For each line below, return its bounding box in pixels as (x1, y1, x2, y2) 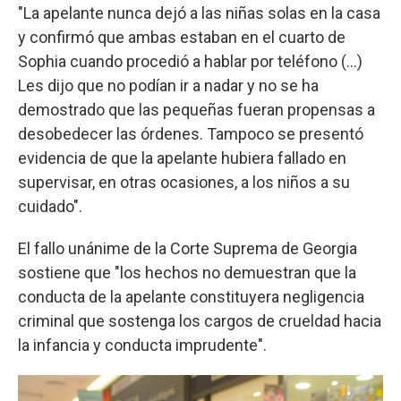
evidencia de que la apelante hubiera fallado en (18, 148, 346, 167)
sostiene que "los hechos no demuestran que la (18, 262, 356, 282)
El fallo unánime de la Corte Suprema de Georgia (18, 238, 357, 258)
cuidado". (18, 196, 82, 216)
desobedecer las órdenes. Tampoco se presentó (18, 124, 363, 143)
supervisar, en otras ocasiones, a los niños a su (18, 172, 350, 192)
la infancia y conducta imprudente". (18, 335, 267, 354)
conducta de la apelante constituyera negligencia (18, 286, 364, 306)
